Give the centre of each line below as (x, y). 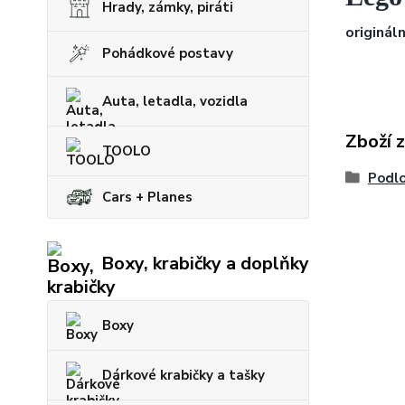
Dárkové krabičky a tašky (184, 375)
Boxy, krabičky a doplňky (205, 264)
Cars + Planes (147, 197)
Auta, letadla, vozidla (175, 102)
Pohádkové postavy (168, 54)
